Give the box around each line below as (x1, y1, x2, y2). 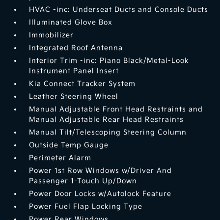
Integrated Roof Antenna (29, 44, 123, 53)
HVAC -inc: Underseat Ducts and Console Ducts (29, 5, 209, 14)
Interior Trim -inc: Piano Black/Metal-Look (29, 56, 190, 65)
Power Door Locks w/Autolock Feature (29, 190, 172, 198)
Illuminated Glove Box (29, 18, 113, 27)
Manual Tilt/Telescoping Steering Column (29, 128, 187, 137)
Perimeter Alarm (29, 154, 92, 163)
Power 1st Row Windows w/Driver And (29, 166, 172, 175)
